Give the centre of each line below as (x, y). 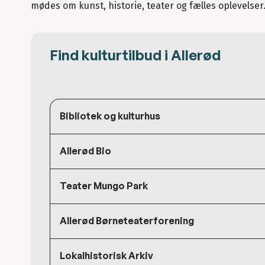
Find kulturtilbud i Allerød (135, 55)
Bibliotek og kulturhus (110, 116)
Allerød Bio (85, 151)
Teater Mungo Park (104, 186)
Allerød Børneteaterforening (127, 221)
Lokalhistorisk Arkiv (106, 256)
